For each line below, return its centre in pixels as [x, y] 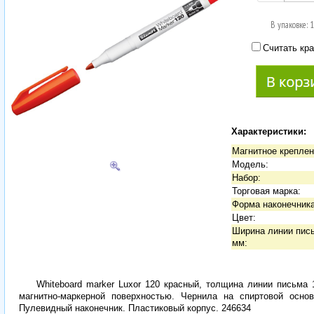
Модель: [250, 164]
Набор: [246, 177]
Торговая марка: [266, 191]
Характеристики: [268, 131]
